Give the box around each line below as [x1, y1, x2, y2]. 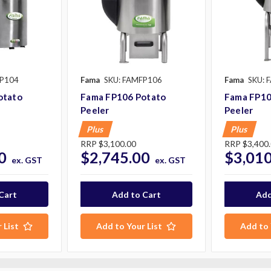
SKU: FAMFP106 [104, 74, 163, 85]
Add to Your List [96, 221, 163, 232]
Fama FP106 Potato [80, 91, 166, 102]
